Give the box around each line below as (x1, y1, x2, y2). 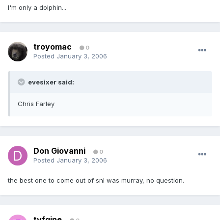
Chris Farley (18, 100, 55, 108)
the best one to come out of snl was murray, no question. (8, 176, 184, 185)
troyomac (33, 42, 72, 52)
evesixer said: (27, 78, 74, 86)
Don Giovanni (33, 146, 85, 156)
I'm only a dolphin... (8, 3, 66, 12)
